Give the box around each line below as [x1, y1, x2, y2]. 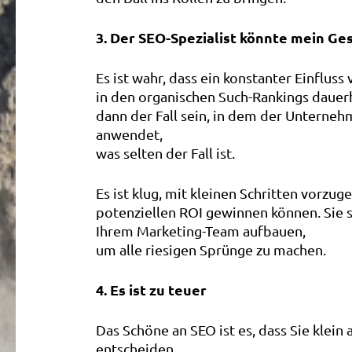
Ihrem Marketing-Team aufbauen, [96, 222, 306, 239]
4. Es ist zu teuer [96, 280, 207, 299]
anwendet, [96, 126, 163, 142]
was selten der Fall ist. [96, 145, 235, 161]
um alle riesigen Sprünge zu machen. [96, 241, 326, 258]
